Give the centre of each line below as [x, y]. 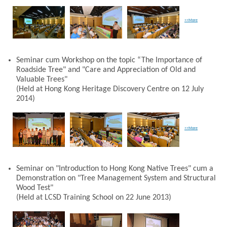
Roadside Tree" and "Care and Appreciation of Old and [106, 70]
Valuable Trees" [42, 79]
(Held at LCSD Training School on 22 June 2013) [94, 198]
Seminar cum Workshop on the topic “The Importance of [109, 60]
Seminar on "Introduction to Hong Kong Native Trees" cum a [115, 169]
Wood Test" [36, 188]
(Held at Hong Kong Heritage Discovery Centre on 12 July [110, 89]
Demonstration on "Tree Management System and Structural [116, 179]
